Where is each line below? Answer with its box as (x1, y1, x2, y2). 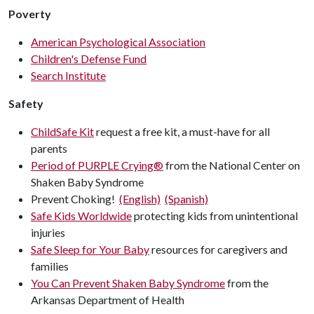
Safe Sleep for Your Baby (31, 242, 149, 256)
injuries (31, 225, 65, 239)
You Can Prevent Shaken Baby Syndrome (31, 275, 225, 289)
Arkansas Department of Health (31, 292, 186, 306)
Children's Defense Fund (31, 51, 146, 65)
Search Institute (31, 68, 106, 82)
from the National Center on (163, 158, 300, 172)
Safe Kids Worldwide (31, 208, 132, 222)
